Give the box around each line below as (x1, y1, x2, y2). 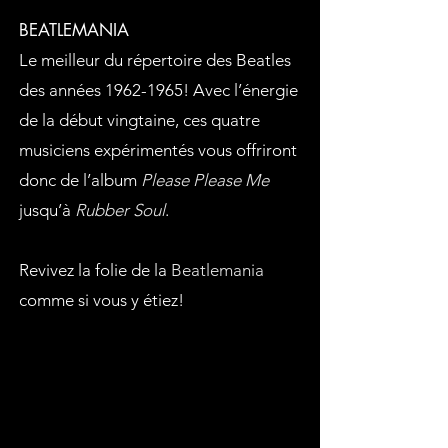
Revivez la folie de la (19, 260, 171, 280)
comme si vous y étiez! (19, 290, 184, 310)
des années (19, 80, 105, 100)
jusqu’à (19, 200, 75, 220)
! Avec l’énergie (183, 80, 298, 100)
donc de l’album (19, 170, 141, 190)
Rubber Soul (75, 200, 165, 220)
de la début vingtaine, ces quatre (19, 110, 260, 130)
